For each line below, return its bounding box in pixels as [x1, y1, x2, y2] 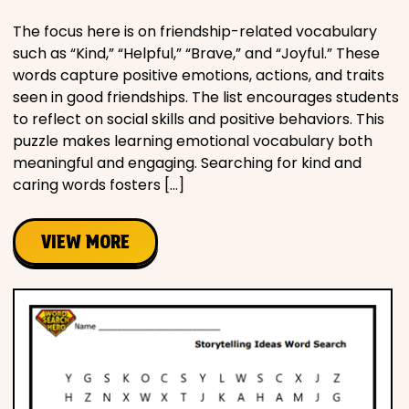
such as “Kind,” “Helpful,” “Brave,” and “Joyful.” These [13, 42, 380, 64]
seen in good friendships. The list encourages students [13, 86, 399, 108]
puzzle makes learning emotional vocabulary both [13, 130, 372, 152]
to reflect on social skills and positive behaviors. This [13, 108, 384, 130]
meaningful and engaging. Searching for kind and [13, 152, 362, 173]
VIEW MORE [41, 230, 130, 253]
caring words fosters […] [13, 173, 184, 195]
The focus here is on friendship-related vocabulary [13, 20, 377, 42]
